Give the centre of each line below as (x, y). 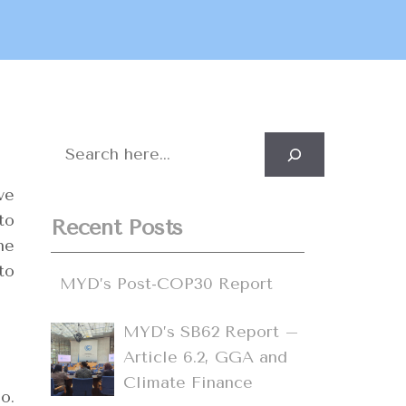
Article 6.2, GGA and (205, 357)
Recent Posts (117, 227)
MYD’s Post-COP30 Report (166, 284)
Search (77, 144)
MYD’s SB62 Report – (211, 332)
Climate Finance (188, 382)
